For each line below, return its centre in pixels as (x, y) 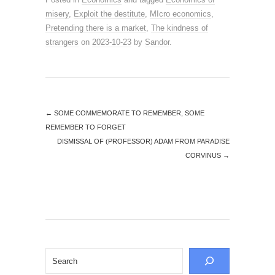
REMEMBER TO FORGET (86, 127)
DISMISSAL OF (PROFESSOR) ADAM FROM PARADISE (143, 141)
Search (57, 254)
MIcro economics (180, 14)
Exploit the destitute (109, 14)
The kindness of (180, 28)
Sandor (157, 42)
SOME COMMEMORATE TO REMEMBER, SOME (128, 113)
